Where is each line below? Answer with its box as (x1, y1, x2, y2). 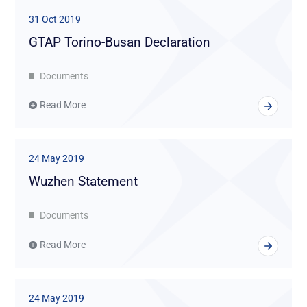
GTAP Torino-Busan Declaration (29, 34, 211, 50)
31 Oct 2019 (29, 13, 82, 25)
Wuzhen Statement (29, 173, 138, 190)
